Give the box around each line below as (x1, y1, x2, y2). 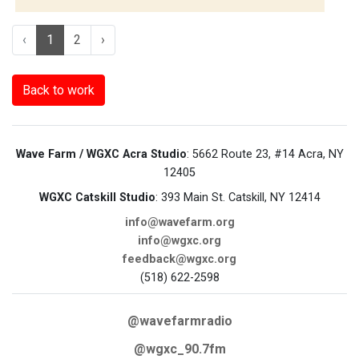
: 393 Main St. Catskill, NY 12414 (155, 190, 321, 204)
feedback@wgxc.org (123, 252, 236, 266)
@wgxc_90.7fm (133, 341, 226, 357)
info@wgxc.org (138, 233, 221, 248)
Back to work (22, 82, 95, 98)
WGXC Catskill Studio (38, 190, 155, 204)
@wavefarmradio (127, 313, 232, 329)
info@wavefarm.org (124, 215, 235, 229)
